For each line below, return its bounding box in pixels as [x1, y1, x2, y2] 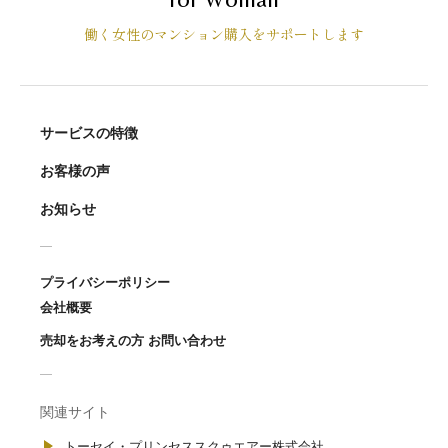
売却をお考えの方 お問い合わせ [40, 333, 226, 348]
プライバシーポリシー [40, 275, 170, 290]
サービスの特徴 [40, 125, 138, 141]
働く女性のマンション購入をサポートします [84, 24, 364, 44]
